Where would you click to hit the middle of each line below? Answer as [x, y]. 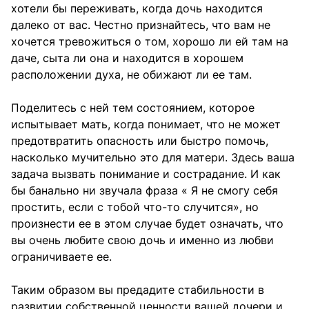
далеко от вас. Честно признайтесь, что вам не [141, 24]
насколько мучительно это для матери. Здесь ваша [153, 157]
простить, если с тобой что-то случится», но [135, 207]
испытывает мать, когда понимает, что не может [146, 124]
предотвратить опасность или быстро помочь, [140, 140]
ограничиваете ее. [61, 256]
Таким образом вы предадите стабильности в [138, 289]
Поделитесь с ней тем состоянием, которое [133, 107]
